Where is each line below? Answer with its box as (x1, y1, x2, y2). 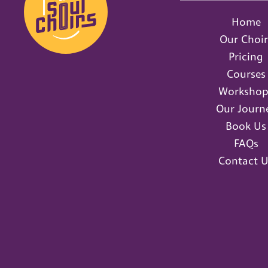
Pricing (229, 50, 264, 63)
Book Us (226, 119, 267, 133)
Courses (226, 67, 266, 81)
